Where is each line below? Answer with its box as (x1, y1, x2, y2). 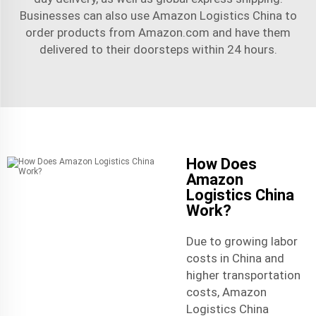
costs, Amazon (186, 284, 267, 299)
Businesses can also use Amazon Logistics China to (19, 8, 297, 23)
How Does (186, 154, 257, 173)
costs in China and (186, 250, 284, 265)
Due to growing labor (186, 233, 298, 248)
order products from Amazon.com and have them (25, 25, 291, 39)
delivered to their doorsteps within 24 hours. (39, 42, 277, 56)
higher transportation (186, 267, 300, 282)
